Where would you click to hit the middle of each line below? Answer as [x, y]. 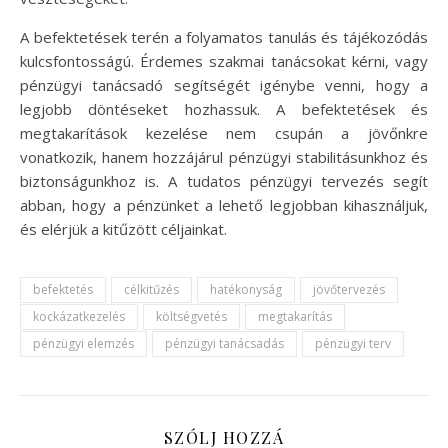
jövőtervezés [349, 289]
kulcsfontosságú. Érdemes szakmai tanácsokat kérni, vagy [224, 61]
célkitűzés [151, 289]
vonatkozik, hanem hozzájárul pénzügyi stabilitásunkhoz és [224, 157]
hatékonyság [246, 289]
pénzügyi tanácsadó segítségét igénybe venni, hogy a [224, 85]
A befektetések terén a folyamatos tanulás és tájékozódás [224, 37]
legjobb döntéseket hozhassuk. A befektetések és [224, 109]
